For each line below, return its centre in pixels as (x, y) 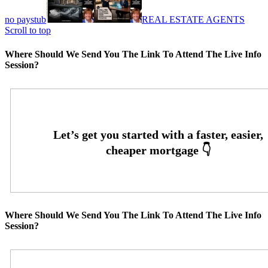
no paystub (25, 20)
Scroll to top (28, 31)
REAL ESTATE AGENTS (193, 20)
